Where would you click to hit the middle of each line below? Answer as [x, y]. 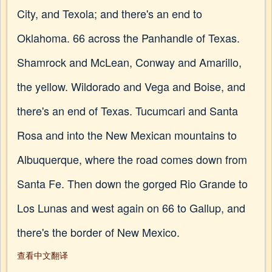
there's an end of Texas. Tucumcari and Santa [127, 110]
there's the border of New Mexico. [98, 232]
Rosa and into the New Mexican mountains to [127, 135]
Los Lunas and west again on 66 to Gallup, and [131, 208]
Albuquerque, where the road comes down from [132, 159]
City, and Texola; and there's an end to [110, 13]
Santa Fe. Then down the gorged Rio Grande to [132, 183]
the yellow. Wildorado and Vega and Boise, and [131, 86]
